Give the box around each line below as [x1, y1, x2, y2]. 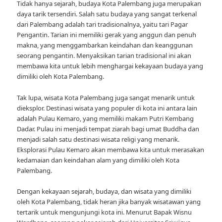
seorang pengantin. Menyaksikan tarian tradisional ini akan [17, 51, 192, 60]
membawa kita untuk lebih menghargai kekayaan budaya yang [17, 61, 204, 71]
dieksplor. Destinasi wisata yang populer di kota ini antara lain [17, 103, 198, 112]
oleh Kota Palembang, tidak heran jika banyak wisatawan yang [17, 197, 201, 206]
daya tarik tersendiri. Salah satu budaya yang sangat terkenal [17, 9, 197, 19]
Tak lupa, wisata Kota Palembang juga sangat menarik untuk [17, 93, 195, 102]
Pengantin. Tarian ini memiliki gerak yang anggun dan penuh [17, 30, 197, 40]
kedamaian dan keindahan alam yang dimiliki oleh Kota [17, 155, 180, 165]
